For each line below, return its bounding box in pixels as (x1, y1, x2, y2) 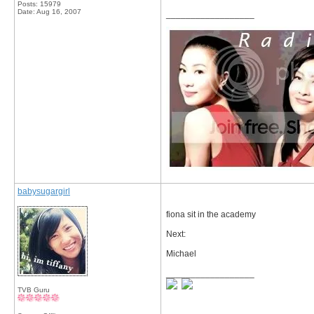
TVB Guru (18, 286, 50, 294)
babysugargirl (18, 186, 70, 196)
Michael (166, 249, 196, 259)
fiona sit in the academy (166, 210, 256, 219)
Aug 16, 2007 (36, 8, 81, 15)
